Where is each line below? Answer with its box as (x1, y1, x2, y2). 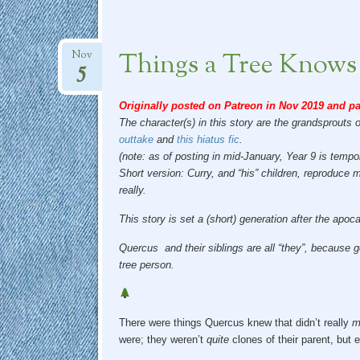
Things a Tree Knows (118, 46, 357, 85)
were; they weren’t (118, 333, 207, 346)
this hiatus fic (176, 133, 239, 145)
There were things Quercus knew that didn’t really (118, 316, 352, 329)
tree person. (118, 258, 174, 271)
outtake (118, 133, 153, 145)
